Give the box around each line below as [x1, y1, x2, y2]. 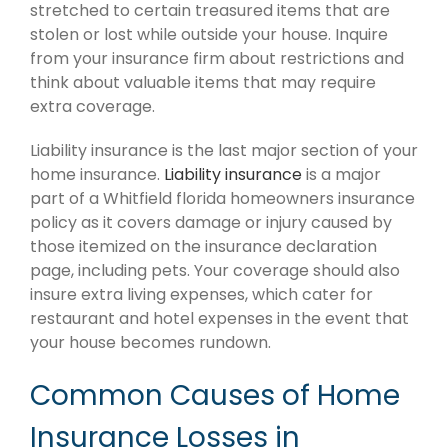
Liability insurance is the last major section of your [30, 138, 418, 162]
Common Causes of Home [30, 375, 400, 415]
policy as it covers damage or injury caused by [30, 210, 392, 234]
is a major [302, 162, 381, 186]
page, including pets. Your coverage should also [30, 258, 400, 282]
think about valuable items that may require [30, 70, 376, 94]
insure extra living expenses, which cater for [30, 282, 373, 306]
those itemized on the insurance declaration [30, 234, 377, 258]
